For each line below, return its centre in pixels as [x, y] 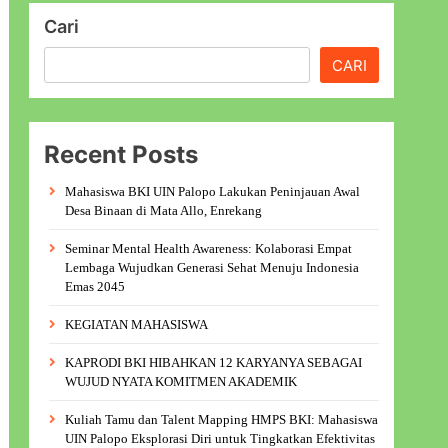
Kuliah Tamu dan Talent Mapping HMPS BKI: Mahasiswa [222, 419]
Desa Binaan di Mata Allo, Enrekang [164, 210]
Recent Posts [121, 154]
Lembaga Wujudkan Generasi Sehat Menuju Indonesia [212, 267]
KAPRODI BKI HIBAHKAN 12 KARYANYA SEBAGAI [214, 362]
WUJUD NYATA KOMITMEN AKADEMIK [181, 381]
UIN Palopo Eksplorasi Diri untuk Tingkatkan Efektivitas [220, 438]
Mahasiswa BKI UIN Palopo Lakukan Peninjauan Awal [213, 191]
